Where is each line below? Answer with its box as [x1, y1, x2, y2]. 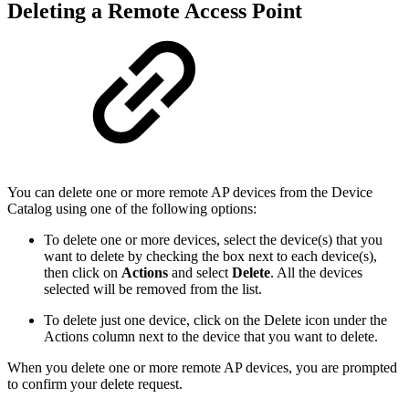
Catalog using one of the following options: [7, 201, 257, 217]
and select [172, 265, 232, 281]
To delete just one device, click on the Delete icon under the [44, 312, 387, 329]
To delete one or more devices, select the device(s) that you [44, 232, 383, 248]
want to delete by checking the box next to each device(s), [44, 248, 377, 265]
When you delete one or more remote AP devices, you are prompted [7, 360, 397, 376]
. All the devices [270, 265, 362, 281]
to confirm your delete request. [7, 376, 183, 393]
